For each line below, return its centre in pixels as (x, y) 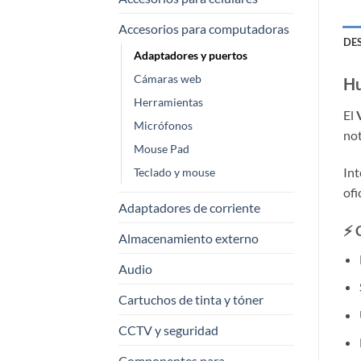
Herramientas (168, 102)
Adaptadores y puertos (191, 56)
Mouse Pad (162, 149)
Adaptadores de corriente (189, 208)
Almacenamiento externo (189, 239)
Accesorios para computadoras (204, 29)
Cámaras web (168, 79)
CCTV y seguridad (168, 330)
